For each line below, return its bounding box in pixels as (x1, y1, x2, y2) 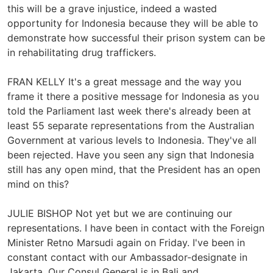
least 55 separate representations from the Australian (7, 119, 254, 132)
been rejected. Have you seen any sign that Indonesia (7, 148, 254, 161)
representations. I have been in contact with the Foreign (7, 221, 264, 234)
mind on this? (7, 177, 69, 190)
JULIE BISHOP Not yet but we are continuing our (7, 207, 232, 219)
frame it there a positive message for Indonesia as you (7, 90, 259, 102)
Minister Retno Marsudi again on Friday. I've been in (7, 236, 245, 249)
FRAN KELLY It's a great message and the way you (7, 75, 241, 88)
